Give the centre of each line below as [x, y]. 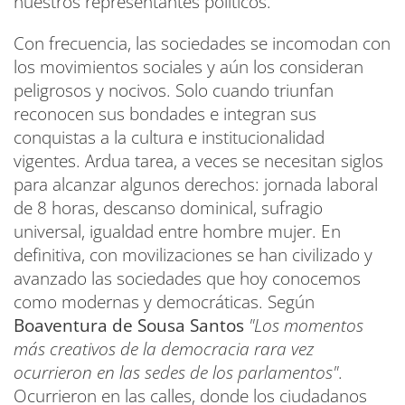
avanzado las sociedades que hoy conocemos [187, 278]
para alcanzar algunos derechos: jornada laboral [196, 184]
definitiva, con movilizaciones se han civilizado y [193, 255]
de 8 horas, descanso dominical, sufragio [168, 208]
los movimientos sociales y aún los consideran [188, 67]
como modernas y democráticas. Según [164, 302]
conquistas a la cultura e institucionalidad [169, 137]
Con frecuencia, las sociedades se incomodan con [202, 43]
